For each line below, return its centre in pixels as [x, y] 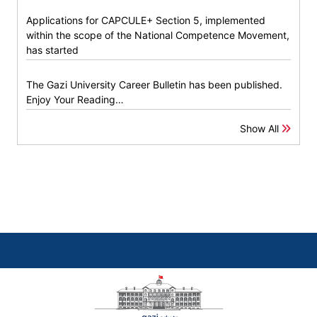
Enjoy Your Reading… [75, 99]
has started [52, 50]
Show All [261, 128]
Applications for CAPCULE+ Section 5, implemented [146, 20]
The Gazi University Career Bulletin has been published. [154, 84]
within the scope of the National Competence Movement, [158, 35]
